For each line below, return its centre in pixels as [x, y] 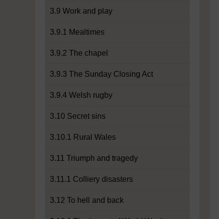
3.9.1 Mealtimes [77, 32]
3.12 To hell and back [87, 200]
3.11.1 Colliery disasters [91, 179]
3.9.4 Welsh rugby [81, 95]
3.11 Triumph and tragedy [94, 158]
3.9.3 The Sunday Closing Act [101, 74]
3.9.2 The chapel [79, 53]
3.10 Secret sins [78, 116]
